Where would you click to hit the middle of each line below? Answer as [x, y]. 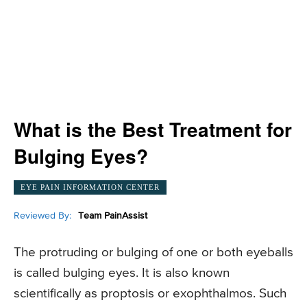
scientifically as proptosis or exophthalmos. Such [150, 294]
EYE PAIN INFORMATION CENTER [90, 187]
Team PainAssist [113, 216]
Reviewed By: [42, 216]
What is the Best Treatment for [153, 129]
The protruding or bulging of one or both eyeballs [153, 253]
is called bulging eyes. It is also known [122, 273]
